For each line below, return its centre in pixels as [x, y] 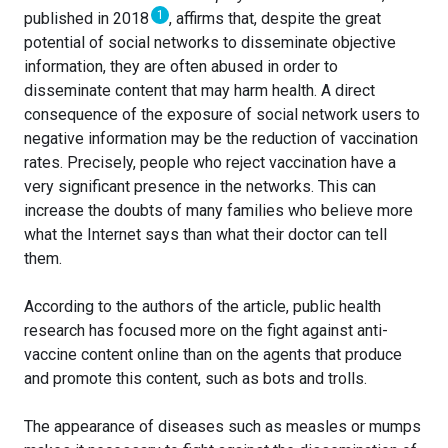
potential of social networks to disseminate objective [210, 43]
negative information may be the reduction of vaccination [221, 139]
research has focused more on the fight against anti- [206, 331]
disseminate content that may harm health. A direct [199, 91]
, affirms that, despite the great [275, 19]
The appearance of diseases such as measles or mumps [222, 427]
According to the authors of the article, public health [202, 307]
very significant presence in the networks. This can [200, 187]
